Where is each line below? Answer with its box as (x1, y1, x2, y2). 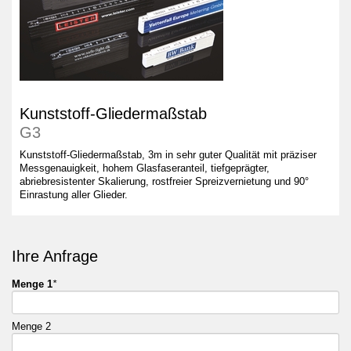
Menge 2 (12, 320, 51, 332)
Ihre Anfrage (12, 247, 98, 265)
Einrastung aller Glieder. (20, 189, 128, 201)
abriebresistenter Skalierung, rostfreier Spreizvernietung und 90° (20, 175, 309, 187)
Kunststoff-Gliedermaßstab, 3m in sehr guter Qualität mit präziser (20, 149, 317, 161)
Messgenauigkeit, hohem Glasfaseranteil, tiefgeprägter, (20, 162, 270, 174)
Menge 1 (12, 278, 52, 290)
